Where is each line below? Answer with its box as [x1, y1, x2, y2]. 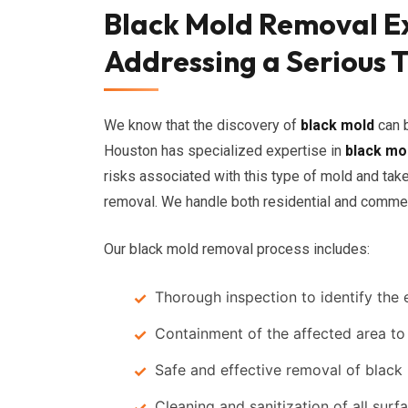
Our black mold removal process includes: [104, 240, 370, 258]
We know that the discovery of [104, 117, 301, 134]
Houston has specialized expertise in [104, 142, 345, 159]
